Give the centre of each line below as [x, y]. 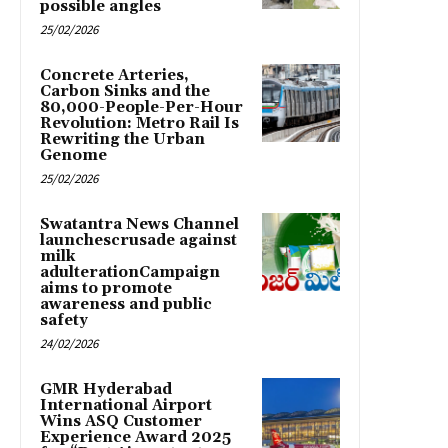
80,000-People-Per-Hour [141, 107]
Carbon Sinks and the [125, 91]
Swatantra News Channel [139, 224]
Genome [73, 155]
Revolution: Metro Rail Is [139, 123]
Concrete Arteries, [114, 75]
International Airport [126, 405]
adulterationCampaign [130, 272]
